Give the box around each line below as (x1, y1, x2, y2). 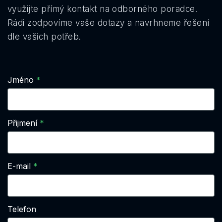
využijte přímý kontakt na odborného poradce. (7, 3, 198, 14)
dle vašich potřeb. (7, 31, 81, 42)
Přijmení (7, 117, 37, 128)
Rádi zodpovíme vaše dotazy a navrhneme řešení (7, 17, 210, 28)
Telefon (7, 204, 36, 214)
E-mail (7, 161, 31, 171)
